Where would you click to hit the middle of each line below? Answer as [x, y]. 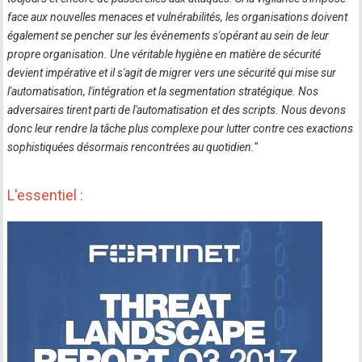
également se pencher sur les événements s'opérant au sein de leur [168, 36]
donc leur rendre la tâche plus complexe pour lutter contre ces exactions [181, 128]
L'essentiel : [46, 195]
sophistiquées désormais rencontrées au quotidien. [131, 147]
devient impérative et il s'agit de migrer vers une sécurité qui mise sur [172, 73]
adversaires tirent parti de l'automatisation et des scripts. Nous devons [177, 110]
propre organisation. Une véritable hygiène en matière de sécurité [164, 54]
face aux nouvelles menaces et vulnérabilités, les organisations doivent [178, 17]
